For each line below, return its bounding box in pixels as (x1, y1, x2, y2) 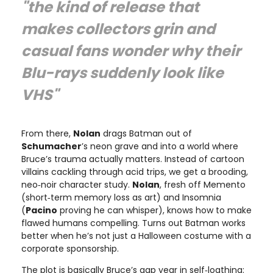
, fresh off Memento (160, 179, 246, 191)
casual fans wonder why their (21, 41, 241, 62)
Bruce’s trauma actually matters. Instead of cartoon (21, 153, 244, 166)
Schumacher (21, 140, 82, 153)
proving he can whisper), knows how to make (57, 204, 252, 217)
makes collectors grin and (21, 19, 215, 40)
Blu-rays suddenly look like (21, 63, 224, 83)
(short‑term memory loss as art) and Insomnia (21, 191, 221, 204)
